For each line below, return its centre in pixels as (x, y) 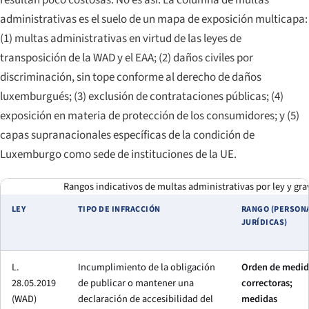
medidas (259, 299)
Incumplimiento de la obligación (147, 267)
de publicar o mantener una (136, 283)
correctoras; (267, 283)
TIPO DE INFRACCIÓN (119, 209)
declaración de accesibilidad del (146, 299)
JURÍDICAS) (265, 222)
